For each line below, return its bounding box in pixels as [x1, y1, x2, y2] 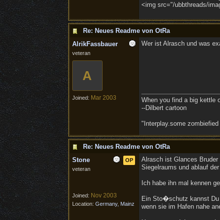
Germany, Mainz [95, 201, 135, 207]
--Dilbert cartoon [141, 104, 187, 111]
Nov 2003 [90, 192, 117, 199]
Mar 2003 [90, 94, 116, 101]
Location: [72, 201, 95, 207]
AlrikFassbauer [72, 40, 118, 48]
